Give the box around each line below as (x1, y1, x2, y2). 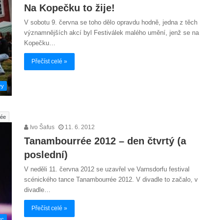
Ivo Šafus (28, 124, 55, 131)
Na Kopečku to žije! (24, 2, 115, 13)
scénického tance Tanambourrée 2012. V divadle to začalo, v (24, 176, 198, 184)
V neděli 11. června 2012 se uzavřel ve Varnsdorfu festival (24, 165, 190, 173)
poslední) (24, 149, 68, 161)
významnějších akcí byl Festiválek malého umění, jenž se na (24, 29, 199, 36)
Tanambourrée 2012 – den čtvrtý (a (24, 136, 186, 147)
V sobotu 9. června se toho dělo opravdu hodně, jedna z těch (24, 19, 197, 26)
